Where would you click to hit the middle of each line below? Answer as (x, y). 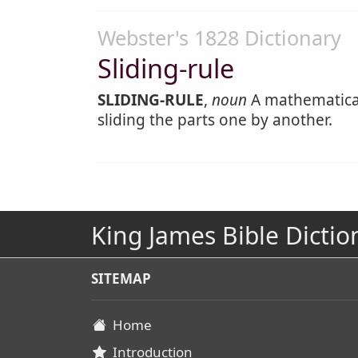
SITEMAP (121, 278)
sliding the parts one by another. (215, 120)
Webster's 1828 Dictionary (219, 38)
